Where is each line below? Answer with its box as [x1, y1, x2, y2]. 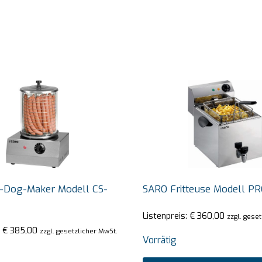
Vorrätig [143, 234, 177, 247]
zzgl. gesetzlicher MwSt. [39, 226, 118, 236]
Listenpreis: [143, 210, 189, 222]
